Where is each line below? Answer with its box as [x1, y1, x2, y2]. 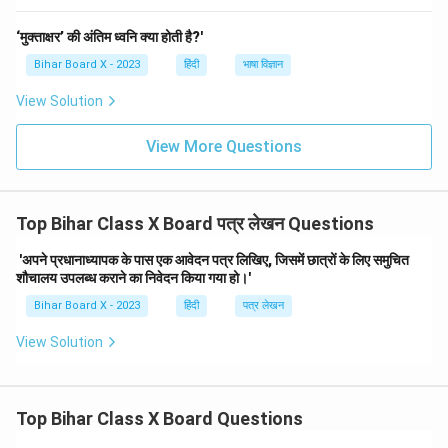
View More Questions [146, 137, 302, 156]
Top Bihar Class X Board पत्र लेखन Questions [16, 213, 374, 234]
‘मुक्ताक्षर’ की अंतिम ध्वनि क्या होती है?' [16, 29, 203, 45]
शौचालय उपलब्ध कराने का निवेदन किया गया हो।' [16, 270, 251, 286]
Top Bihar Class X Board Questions [16, 408, 303, 429]
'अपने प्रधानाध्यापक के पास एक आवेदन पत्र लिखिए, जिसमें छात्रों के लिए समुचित [16, 252, 409, 268]
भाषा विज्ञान [243, 58, 283, 71]
